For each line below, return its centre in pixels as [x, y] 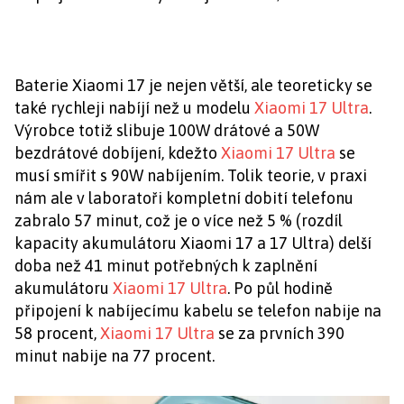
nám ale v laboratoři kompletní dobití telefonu [184, 198]
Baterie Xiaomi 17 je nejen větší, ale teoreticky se [193, 86]
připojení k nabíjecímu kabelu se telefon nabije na [198, 311]
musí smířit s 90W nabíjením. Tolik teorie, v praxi [191, 176]
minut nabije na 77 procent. [115, 356]
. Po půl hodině [280, 289]
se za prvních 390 [280, 334]
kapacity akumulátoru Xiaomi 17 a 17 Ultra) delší [193, 243]
